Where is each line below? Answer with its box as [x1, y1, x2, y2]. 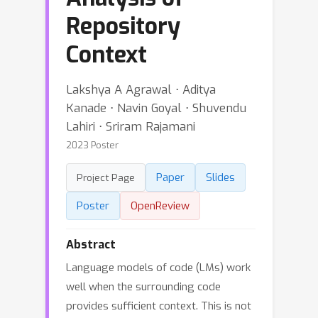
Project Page [77, 171, 135, 184]
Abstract [66, 237, 116, 252]
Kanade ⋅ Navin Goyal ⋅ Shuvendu [66, 100, 246, 116]
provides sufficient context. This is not [66, 299, 251, 313]
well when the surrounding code [66, 280, 221, 294]
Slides [206, 170, 235, 185]
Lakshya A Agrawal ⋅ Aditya [66, 82, 216, 97]
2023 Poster [66, 139, 119, 151]
